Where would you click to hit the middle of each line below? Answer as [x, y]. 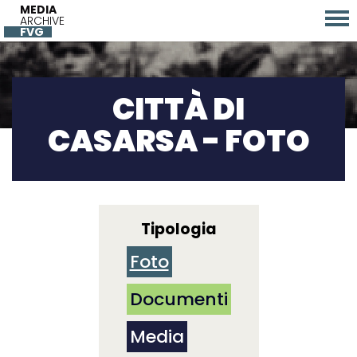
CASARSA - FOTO [178, 141]
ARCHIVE [42, 21]
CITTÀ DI [178, 109]
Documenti [178, 299]
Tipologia [178, 229]
